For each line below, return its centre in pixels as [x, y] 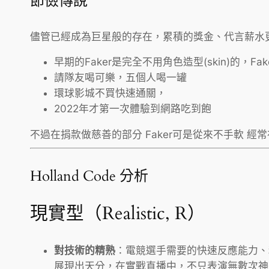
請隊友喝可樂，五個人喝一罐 [120, 78]
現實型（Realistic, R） [118, 214]
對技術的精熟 [85, 251]
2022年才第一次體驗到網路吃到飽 [133, 109]
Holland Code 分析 [89, 176]
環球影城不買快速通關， [110, 93]
